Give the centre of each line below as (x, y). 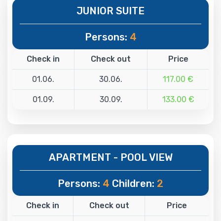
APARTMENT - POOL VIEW (110, 157)
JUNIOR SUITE (110, 11)
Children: (133, 183)
